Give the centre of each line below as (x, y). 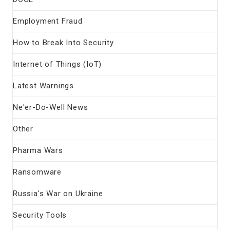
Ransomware (37, 172)
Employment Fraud (48, 21)
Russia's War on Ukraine (58, 194)
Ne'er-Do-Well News (51, 108)
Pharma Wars (38, 151)
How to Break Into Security (63, 43)
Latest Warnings (43, 86)
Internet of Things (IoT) (57, 64)
